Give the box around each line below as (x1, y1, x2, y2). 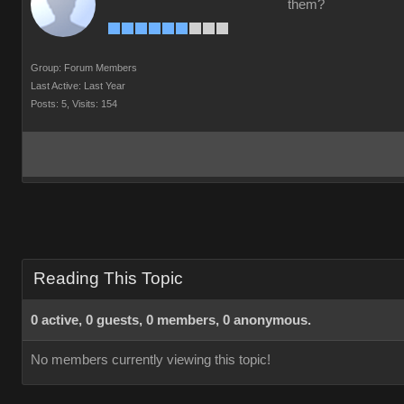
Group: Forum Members (31, 62, 137, 73)
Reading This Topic (33, 269, 183, 288)
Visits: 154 (72, 98, 117, 109)
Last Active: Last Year (31, 80, 125, 91)
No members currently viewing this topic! (31, 353, 271, 367)
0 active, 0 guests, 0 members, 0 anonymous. (31, 313, 311, 327)
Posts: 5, (31, 98, 69, 109)
